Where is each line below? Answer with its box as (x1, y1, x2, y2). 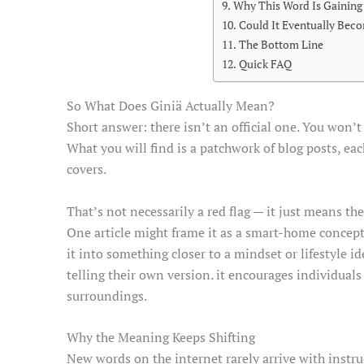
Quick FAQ (238, 56, 292, 72)
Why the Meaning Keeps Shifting (67, 328, 255, 347)
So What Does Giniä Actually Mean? (67, 97, 275, 115)
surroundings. (67, 286, 147, 305)
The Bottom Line (238, 37, 323, 53)
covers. (67, 160, 106, 179)
